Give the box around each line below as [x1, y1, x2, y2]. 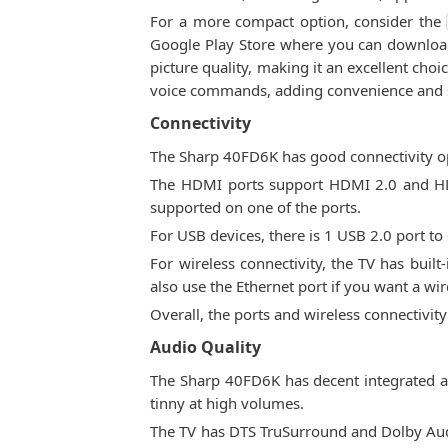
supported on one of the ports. [150, 197, 362, 217]
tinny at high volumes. [150, 393, 305, 413]
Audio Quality [150, 336, 262, 358]
